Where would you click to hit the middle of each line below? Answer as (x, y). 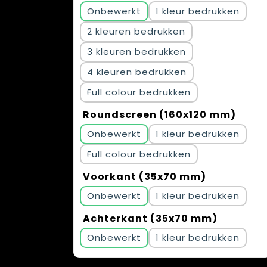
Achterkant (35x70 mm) (150, 218)
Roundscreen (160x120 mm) (159, 115)
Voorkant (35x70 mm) (145, 177)
